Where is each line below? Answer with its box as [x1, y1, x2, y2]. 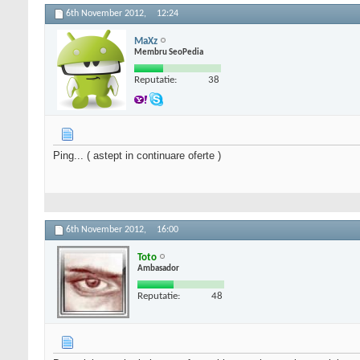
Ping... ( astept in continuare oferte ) [53, 149, 221, 162]
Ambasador [137, 264, 179, 273]
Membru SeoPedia [134, 47, 203, 57]
